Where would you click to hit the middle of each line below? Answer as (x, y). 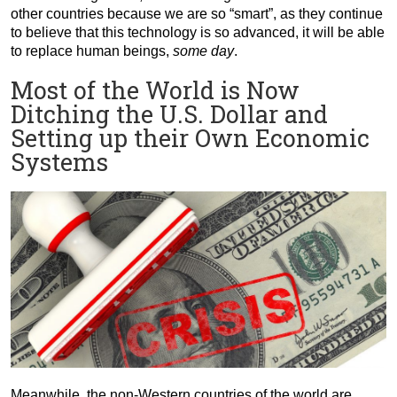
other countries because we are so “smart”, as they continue (197, 13)
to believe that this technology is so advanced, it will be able (198, 32)
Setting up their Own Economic (190, 137)
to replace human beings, (92, 51)
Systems (59, 161)
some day (203, 51)
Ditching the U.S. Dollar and (169, 113)
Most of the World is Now (155, 90)
